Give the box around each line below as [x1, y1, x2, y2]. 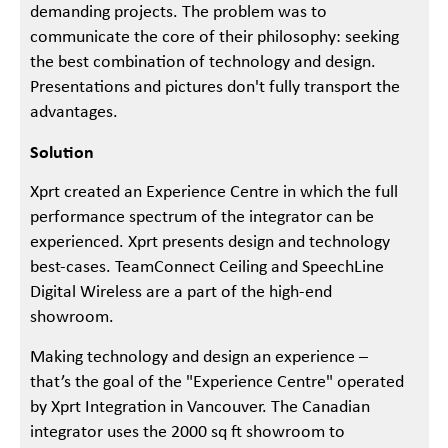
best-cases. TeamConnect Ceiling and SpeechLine [30, 258, 385, 278]
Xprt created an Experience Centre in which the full [30, 183, 399, 203]
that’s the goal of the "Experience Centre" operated [30, 372, 405, 392]
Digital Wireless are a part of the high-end [30, 283, 333, 303]
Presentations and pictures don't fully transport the [30, 78, 401, 98]
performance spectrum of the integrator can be [30, 208, 375, 228]
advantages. [30, 103, 119, 123]
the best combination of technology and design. [30, 53, 377, 73]
